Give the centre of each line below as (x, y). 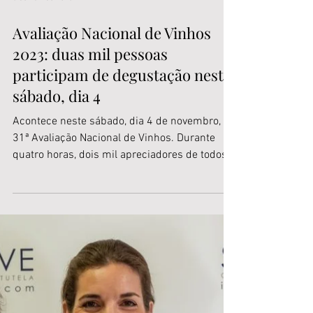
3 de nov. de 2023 (43, 81)
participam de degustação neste (122, 158)
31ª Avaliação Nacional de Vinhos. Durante (114, 222)
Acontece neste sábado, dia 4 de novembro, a (121, 205)
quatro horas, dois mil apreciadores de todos (120, 239)
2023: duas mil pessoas (90, 137)
